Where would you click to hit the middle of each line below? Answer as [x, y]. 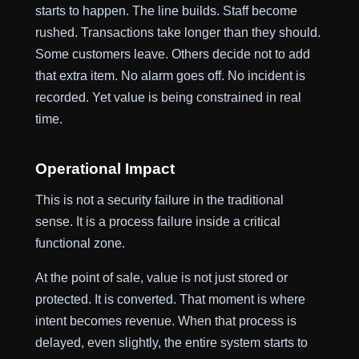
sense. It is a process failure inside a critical [157, 222]
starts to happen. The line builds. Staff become [166, 10]
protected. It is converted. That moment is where [170, 299]
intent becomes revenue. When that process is [165, 321]
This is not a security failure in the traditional [159, 200]
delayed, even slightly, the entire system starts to [171, 343]
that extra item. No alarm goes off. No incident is [170, 75]
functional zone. [80, 243]
